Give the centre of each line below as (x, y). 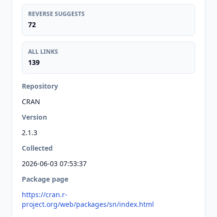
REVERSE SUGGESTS (56, 14)
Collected (37, 148)
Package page (45, 179)
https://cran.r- (45, 194)
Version (34, 117)
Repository (40, 86)
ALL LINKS (43, 52)
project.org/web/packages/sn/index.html (88, 204)
